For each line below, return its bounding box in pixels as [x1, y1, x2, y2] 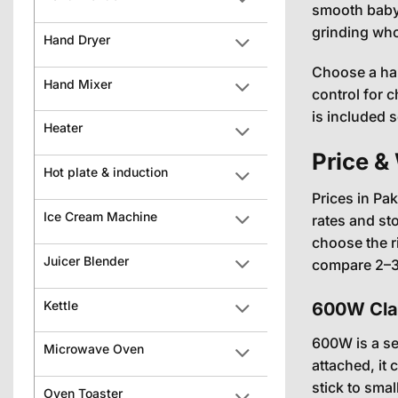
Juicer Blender [44, 252, 129, 268]
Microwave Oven [44, 341, 144, 357]
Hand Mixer [44, 76, 112, 92]
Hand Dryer [44, 31, 110, 47]
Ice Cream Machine [44, 208, 157, 224]
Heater [44, 120, 83, 136]
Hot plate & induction [44, 164, 168, 180]
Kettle [44, 297, 78, 313]
